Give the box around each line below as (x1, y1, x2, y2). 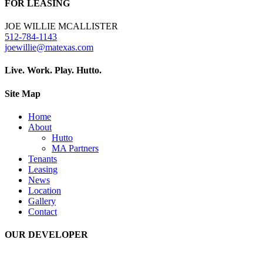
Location (28, 185, 61, 195)
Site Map (5, 88, 41, 99)
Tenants (28, 153, 57, 164)
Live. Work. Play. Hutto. (5, 65, 102, 76)
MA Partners (52, 143, 99, 153)
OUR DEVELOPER (5, 230, 88, 240)
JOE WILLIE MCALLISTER (5, 21, 118, 32)
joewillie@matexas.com (5, 42, 93, 53)
